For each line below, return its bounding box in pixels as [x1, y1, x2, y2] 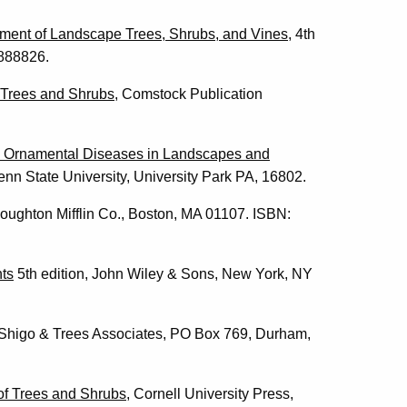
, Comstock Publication [114, 85, 263, 102]
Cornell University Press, [130, 385, 293, 402]
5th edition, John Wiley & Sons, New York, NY [14, 265, 313, 282]
